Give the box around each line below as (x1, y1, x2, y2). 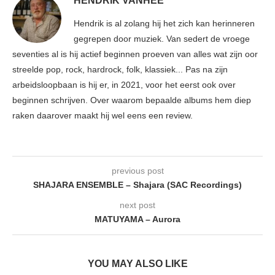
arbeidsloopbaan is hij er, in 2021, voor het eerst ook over (12, 79, 236, 90)
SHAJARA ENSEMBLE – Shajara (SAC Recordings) (33, 179, 242, 190)
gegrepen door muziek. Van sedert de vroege (74, 33, 250, 44)
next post (120, 199, 155, 210)
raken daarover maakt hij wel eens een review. (12, 110, 193, 120)
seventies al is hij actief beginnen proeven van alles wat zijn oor (12, 48, 258, 59)
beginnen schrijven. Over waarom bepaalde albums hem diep (12, 95, 251, 105)
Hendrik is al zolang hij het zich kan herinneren (74, 18, 255, 28)
